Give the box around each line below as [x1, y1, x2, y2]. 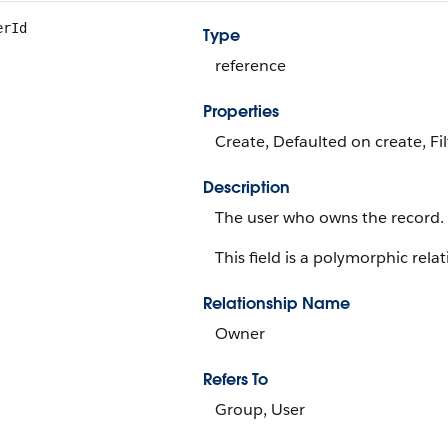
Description [203, 177, 290, 198]
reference [215, 55, 286, 76]
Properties [203, 101, 279, 122]
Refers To [203, 369, 268, 390]
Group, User [215, 399, 305, 420]
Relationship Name [203, 293, 350, 314]
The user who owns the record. [215, 207, 444, 228]
